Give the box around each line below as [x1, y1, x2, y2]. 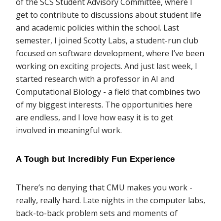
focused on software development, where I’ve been [16, 48, 204, 59]
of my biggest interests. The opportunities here [16, 99, 192, 110]
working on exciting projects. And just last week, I [16, 61, 197, 72]
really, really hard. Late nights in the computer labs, [16, 195, 205, 206]
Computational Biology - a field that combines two [16, 86, 200, 98]
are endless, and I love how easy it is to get [16, 112, 173, 123]
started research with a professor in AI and [16, 74, 174, 85]
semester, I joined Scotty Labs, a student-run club [16, 35, 198, 46]
